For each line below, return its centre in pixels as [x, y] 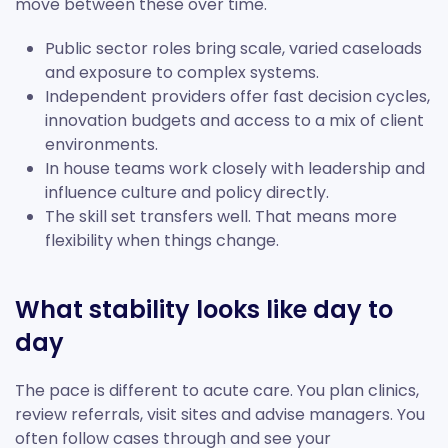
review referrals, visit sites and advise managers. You [220, 415]
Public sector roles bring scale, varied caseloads [233, 49]
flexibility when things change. [162, 241]
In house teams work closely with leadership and [235, 169]
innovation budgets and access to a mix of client [234, 121]
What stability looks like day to [204, 310]
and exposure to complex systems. [182, 73]
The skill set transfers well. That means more [221, 217]
